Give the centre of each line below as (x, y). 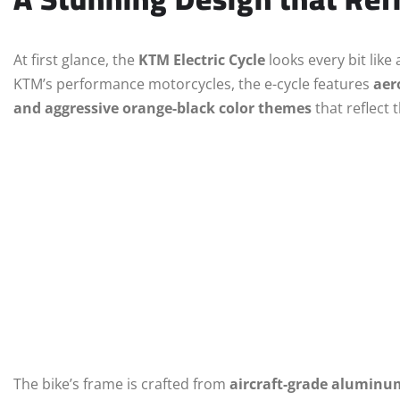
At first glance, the (76, 60)
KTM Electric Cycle (202, 60)
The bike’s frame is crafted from (121, 384)
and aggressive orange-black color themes (162, 108)
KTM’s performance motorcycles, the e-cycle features (193, 84)
